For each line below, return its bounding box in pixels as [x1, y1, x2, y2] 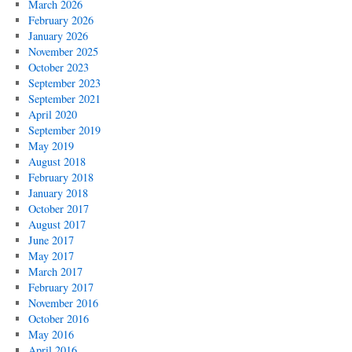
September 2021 [27, 91, 101, 106]
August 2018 [27, 154, 86, 169]
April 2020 [27, 107, 77, 122]
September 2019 [27, 123, 101, 137]
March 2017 [27, 264, 82, 279]
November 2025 [27, 44, 98, 59]
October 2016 [27, 311, 89, 326]
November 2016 [27, 295, 98, 310]
